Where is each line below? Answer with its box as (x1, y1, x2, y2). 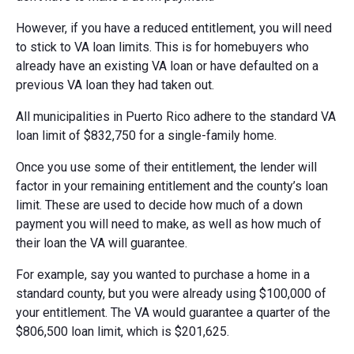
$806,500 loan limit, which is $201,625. (16, 324, 229, 340)
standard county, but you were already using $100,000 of (16, 286, 326, 302)
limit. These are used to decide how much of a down (16, 198, 303, 213)
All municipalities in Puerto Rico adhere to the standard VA (16, 109, 336, 125)
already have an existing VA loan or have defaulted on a (16, 58, 318, 74)
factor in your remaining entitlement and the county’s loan (16, 179, 328, 194)
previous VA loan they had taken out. (16, 77, 214, 93)
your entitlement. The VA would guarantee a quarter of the (16, 305, 330, 321)
